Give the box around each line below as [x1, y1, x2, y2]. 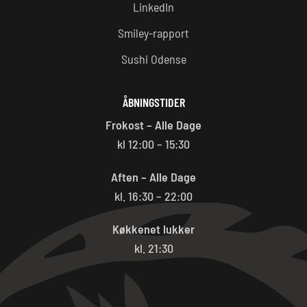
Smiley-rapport [118, 25, 189, 40]
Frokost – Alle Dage [106, 116, 201, 132]
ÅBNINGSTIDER [122, 94, 185, 110]
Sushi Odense [121, 51, 186, 66]
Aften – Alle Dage [111, 169, 196, 184]
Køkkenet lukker [112, 221, 195, 236]
